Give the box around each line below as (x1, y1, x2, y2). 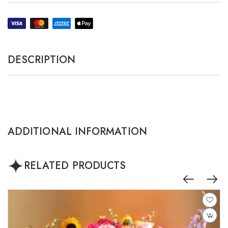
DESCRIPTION (8, 52, 75, 68)
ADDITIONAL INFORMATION (8, 124, 147, 139)
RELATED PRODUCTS (24, 158, 126, 174)
